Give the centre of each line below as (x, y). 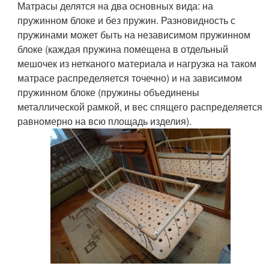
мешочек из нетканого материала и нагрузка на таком (137, 64)
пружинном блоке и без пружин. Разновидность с (127, 20)
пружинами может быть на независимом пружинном (134, 35)
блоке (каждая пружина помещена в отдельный (123, 49)
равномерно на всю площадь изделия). (105, 121)
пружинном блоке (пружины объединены (109, 92)
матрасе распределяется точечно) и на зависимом (130, 78)
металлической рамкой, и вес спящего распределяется (140, 107)
